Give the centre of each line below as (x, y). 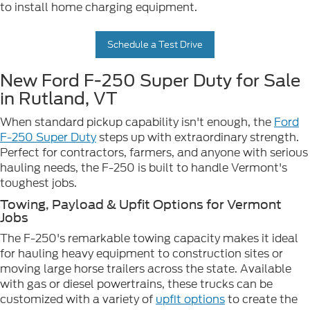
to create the (261, 299)
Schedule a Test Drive (155, 44)
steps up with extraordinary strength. (198, 137)
